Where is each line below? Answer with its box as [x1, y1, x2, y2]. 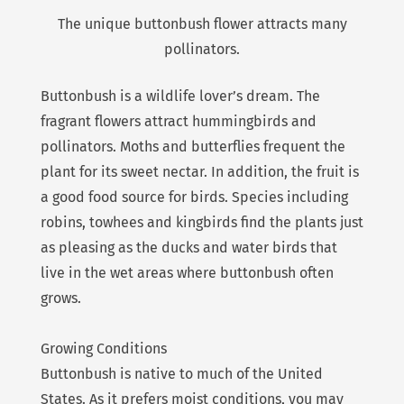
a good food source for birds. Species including [40, 188, 348, 207]
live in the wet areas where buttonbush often [40, 264, 334, 282]
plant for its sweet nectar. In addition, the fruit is [40, 163, 359, 181]
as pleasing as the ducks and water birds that [40, 239, 337, 257]
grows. [40, 289, 81, 308]
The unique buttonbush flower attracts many [57, 15, 347, 33]
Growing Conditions [40, 340, 167, 358]
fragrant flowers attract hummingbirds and [40, 113, 317, 131]
